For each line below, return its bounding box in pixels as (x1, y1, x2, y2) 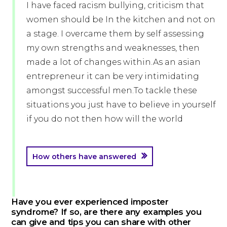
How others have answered (32, 152, 136, 162)
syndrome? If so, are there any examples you (11, 207, 202, 217)
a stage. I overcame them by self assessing (26, 29, 204, 39)
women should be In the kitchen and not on (26, 15, 215, 25)
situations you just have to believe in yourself (26, 100, 216, 110)
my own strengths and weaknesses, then (26, 43, 200, 53)
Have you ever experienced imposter (11, 197, 169, 207)
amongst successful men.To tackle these (26, 86, 197, 96)
